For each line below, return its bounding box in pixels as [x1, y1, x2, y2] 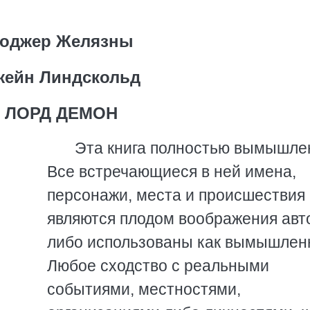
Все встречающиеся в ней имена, [47, 163, 296, 181]
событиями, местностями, [47, 280, 241, 298]
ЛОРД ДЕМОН [4, 104, 118, 122]
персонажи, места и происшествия [47, 186, 305, 204]
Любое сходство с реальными [47, 257, 269, 275]
